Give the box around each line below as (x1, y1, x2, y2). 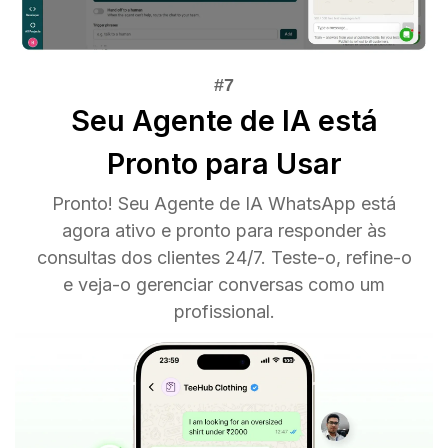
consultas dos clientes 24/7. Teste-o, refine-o (36, 247, 412, 269)
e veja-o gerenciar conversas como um (63, 274, 385, 296)
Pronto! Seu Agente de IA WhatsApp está (52, 193, 396, 215)
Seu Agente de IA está (70, 103, 378, 139)
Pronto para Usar (106, 146, 342, 182)
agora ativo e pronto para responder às (62, 220, 386, 242)
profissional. (173, 301, 275, 323)
